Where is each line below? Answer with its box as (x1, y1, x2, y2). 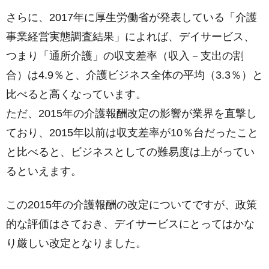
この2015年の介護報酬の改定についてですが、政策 (6, 199, 257, 211)
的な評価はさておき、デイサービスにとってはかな (6, 218, 255, 230)
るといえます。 (6, 165, 82, 177)
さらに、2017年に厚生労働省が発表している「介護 (6, 11, 257, 23)
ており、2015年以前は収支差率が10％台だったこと (6, 127, 258, 139)
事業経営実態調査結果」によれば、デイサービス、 (6, 31, 255, 43)
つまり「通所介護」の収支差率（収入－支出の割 (6, 50, 244, 62)
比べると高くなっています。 (6, 88, 147, 100)
